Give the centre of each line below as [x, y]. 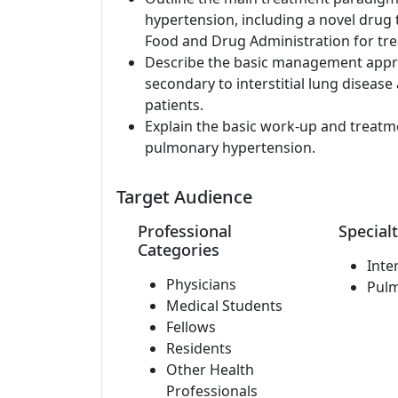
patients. [174, 105]
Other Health [210, 370]
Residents [199, 348]
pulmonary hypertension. [230, 147]
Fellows [191, 327]
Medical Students [224, 306]
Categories [179, 250]
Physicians [201, 284]
